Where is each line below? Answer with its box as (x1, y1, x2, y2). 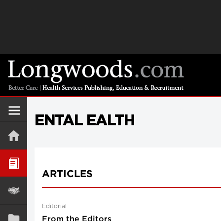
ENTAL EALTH (35, 111, 135, 128)
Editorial (42, 203, 67, 209)
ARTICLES (42, 170, 93, 179)
